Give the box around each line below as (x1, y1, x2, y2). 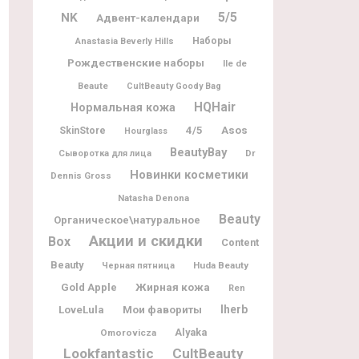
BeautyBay (170, 144, 227, 159)
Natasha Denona (117, 192, 189, 204)
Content (220, 236, 259, 248)
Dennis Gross (50, 169, 111, 181)
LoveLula (58, 303, 104, 316)
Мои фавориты (123, 302, 202, 316)
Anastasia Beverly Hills (75, 35, 174, 46)
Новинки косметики (129, 167, 248, 182)
